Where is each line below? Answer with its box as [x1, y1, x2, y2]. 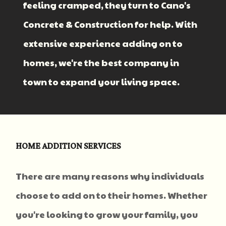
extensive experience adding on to [23, 36, 183, 49]
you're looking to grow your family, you [16, 207, 198, 220]
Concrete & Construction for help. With [23, 17, 198, 30]
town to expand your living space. [23, 75, 180, 88]
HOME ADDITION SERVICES [16, 138, 121, 154]
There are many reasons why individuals [16, 169, 205, 182]
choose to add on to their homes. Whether [16, 188, 208, 201]
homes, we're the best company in [23, 55, 180, 69]
